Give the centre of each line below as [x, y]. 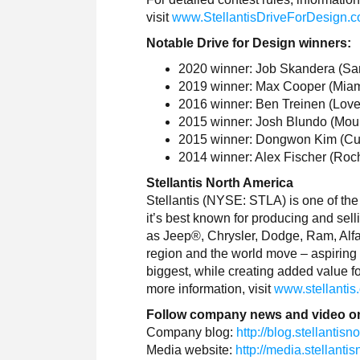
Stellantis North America [220, 182]
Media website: [191, 350]
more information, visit [211, 288]
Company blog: [192, 332]
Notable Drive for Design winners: [249, 43]
